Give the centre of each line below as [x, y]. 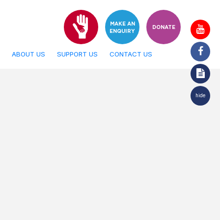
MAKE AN [122, 24]
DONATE [164, 27]
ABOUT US [28, 54]
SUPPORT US [77, 54]
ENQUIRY [122, 31]
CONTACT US [131, 54]
